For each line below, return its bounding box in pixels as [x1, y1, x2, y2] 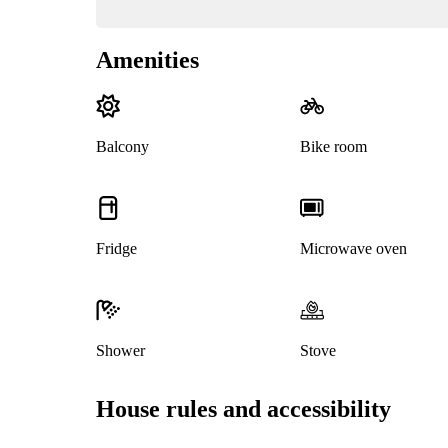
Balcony [96, 138, 149, 156]
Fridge [96, 240, 137, 258]
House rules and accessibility [96, 396, 391, 423]
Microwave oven [299, 240, 407, 258]
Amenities [96, 47, 199, 74]
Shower [96, 342, 145, 360]
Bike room [299, 138, 367, 156]
